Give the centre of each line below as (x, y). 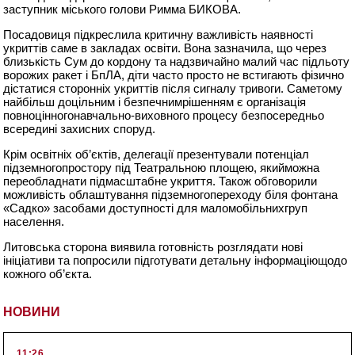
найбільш (29, 102)
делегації (149, 155)
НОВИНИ (32, 312)
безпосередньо (283, 116)
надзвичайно (205, 62)
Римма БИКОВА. (194, 10)
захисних (86, 129)
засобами (80, 208)
